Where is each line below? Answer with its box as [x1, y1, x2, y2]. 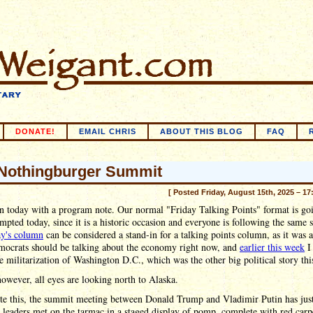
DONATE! [15, 127, 55, 136]
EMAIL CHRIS [79, 127, 136, 136]
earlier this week [240, 240, 305, 254]
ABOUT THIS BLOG [160, 127, 243, 136]
